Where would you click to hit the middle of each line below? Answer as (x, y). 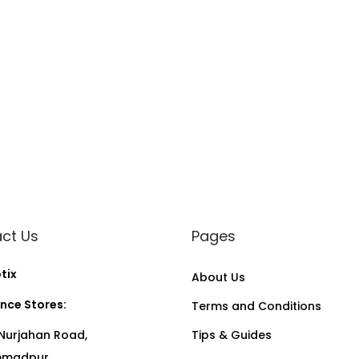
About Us (218, 277)
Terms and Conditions (256, 306)
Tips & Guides (232, 335)
